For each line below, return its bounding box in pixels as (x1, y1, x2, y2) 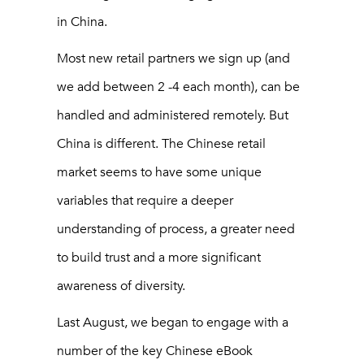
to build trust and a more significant (57, 249, 261, 266)
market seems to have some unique (57, 164, 262, 181)
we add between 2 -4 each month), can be (57, 79, 300, 96)
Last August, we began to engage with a (57, 314, 288, 331)
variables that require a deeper (57, 193, 233, 210)
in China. (57, 14, 107, 31)
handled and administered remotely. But (57, 107, 288, 124)
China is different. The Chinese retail (57, 136, 266, 153)
